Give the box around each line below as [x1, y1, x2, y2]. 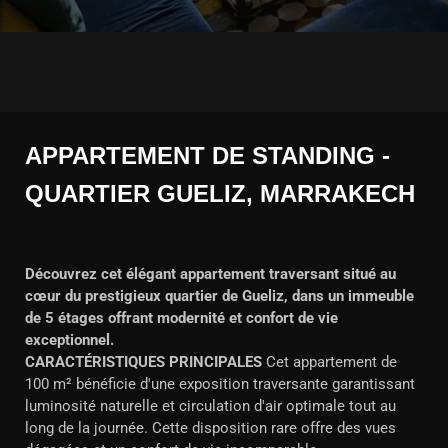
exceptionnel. [25, 331, 114, 349]
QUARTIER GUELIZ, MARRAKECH [25, 180, 415, 207]
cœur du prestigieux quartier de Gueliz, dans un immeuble [25, 287, 414, 305]
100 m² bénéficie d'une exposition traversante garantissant [25, 375, 415, 393]
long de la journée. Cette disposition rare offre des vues [25, 419, 396, 437]
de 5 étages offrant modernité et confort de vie [25, 309, 338, 327]
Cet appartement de [262, 353, 397, 371]
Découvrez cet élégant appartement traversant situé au [25, 265, 396, 283]
